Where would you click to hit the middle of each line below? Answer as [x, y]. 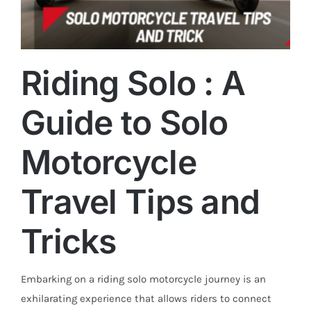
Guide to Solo [125, 122]
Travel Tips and [141, 201]
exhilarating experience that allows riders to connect [146, 298]
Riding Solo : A [133, 83]
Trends [155, 146]
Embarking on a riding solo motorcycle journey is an [143, 279]
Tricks [69, 241]
